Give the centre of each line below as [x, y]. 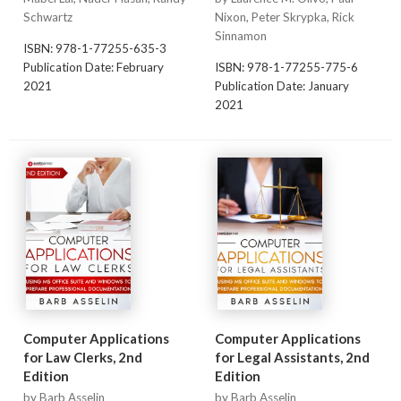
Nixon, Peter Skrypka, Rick [284, 17]
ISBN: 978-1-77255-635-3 [94, 48]
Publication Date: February [93, 67]
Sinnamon [240, 36]
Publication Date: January [282, 85]
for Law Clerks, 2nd [82, 357]
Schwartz [47, 17]
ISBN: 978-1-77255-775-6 [286, 67]
